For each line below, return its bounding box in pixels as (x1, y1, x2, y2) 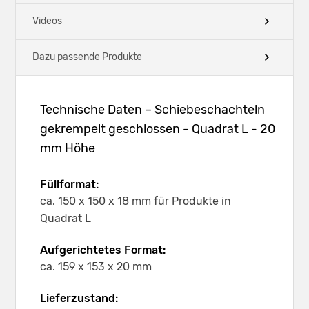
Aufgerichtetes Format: (40, 243, 166, 257)
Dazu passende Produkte (32, 51, 142, 63)
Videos (32, 15, 62, 28)
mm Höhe (40, 140, 95, 156)
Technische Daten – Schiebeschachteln (40, 101, 265, 117)
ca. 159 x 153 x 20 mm (40, 259, 152, 273)
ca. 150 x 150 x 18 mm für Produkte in (40, 194, 231, 208)
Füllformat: (40, 177, 99, 191)
